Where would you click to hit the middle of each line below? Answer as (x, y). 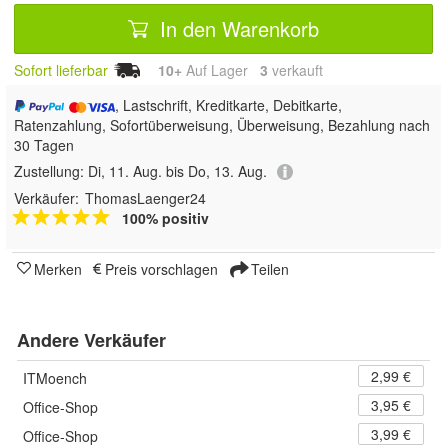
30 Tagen (44, 144)
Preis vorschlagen (161, 269)
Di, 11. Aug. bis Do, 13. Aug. (177, 170)
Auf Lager (221, 70)
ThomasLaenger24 (145, 198)
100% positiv (165, 218)
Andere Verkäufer (91, 340)
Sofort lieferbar (61, 70)
